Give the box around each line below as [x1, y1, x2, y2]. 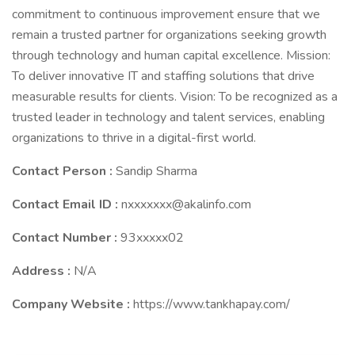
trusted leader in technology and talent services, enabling [12, 109, 325, 126]
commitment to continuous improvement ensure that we [12, 6, 320, 23]
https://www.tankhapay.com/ [133, 296, 290, 313]
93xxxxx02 [120, 229, 184, 246]
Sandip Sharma [116, 162, 197, 180]
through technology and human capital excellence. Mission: [12, 47, 330, 64]
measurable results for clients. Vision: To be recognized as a [12, 88, 338, 105]
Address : [12, 262, 74, 280]
